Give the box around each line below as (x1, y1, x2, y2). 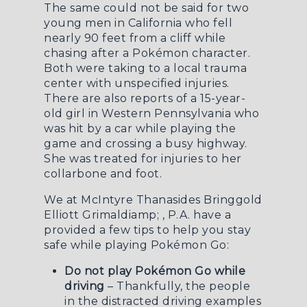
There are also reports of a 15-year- (44, 92, 245, 105)
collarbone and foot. (44, 167, 162, 180)
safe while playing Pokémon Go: (44, 238, 229, 251)
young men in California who (44, 16, 213, 29)
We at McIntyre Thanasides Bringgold (44, 193, 262, 206)
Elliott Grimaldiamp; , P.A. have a (44, 208, 231, 221)
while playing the (132, 122, 236, 135)
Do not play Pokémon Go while (64, 265, 245, 278)
